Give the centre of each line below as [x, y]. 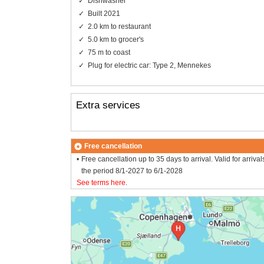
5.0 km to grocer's [115, 39]
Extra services [108, 105]
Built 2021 [104, 13]
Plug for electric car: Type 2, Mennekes [149, 65]
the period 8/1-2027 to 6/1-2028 [132, 171]
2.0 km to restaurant [119, 26]
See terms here [101, 183]
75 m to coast [109, 52]
